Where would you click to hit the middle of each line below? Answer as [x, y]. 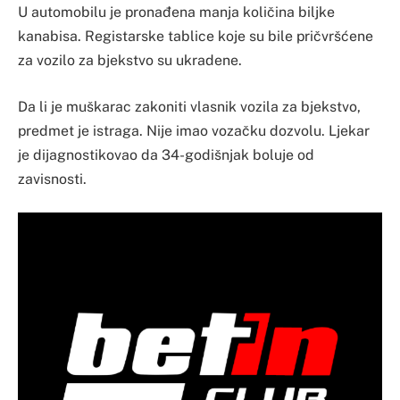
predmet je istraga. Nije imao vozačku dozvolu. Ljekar [194, 130]
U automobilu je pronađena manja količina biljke [176, 12]
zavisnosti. [52, 179]
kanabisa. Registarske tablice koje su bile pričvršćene [196, 37]
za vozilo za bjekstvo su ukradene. [130, 61]
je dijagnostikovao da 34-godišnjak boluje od [166, 154]
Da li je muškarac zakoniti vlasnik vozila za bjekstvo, [189, 106]
